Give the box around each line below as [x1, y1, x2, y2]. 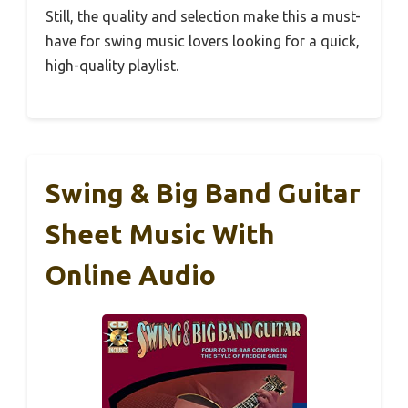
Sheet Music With [46, 219, 275, 250]
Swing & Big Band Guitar [46, 178, 361, 209]
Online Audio [46, 260, 216, 291]
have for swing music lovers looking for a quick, [46, 33, 360, 50]
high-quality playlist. [46, 57, 178, 75]
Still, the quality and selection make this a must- [46, 8, 361, 25]
